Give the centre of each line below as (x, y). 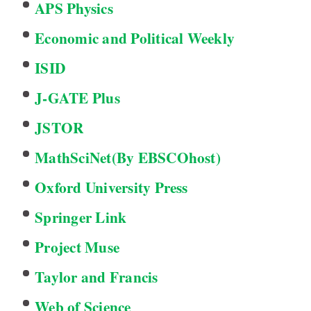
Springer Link (81, 217)
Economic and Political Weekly (135, 38)
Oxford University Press (111, 187)
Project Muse (77, 247)
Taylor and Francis (96, 277)
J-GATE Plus (77, 98)
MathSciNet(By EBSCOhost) (128, 158)
